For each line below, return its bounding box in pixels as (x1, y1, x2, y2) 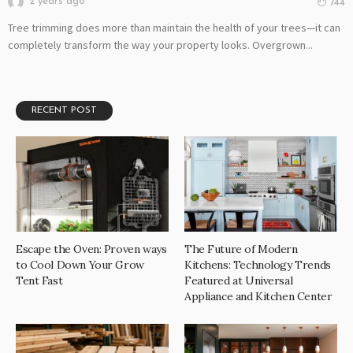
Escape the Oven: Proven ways (16, 242, 167, 257)
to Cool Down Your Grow (16, 258, 144, 273)
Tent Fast (16, 273, 63, 288)
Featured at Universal (184, 273, 293, 288)
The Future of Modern (184, 242, 298, 257)
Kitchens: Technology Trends (184, 258, 331, 273)
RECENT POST (32, 106, 97, 116)
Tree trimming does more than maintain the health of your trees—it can (8, 20, 340, 35)
